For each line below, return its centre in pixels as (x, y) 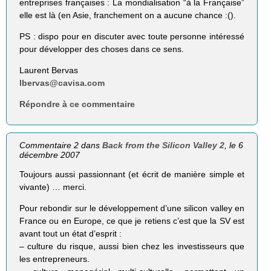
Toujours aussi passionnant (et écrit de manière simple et (132, 174)
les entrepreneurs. (55, 259)
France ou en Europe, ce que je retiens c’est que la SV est (132, 220)
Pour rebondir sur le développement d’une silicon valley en (132, 208)
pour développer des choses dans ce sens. (102, 49)
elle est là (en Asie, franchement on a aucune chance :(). (128, 15)
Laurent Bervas (49, 70)
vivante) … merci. (53, 187)
